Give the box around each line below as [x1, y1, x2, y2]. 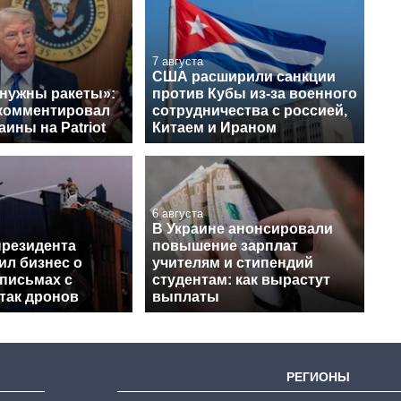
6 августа [152, 206, 203, 220]
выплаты [152, 288, 219, 304]
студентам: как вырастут [152, 271, 330, 287]
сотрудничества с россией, [152, 102, 347, 118]
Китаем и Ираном [152, 119, 277, 135]
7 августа [152, 54, 203, 68]
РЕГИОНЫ [286, 369, 351, 384]
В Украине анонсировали [152, 220, 333, 236]
